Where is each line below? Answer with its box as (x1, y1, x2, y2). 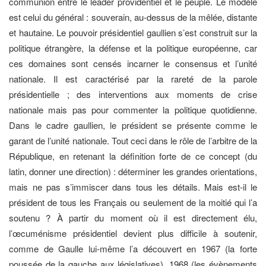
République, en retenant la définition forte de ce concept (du (9, 149, 257, 162)
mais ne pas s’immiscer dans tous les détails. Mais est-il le (9, 180, 257, 193)
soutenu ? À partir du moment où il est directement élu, (9, 211, 257, 224)
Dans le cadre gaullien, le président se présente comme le (9, 118, 257, 131)
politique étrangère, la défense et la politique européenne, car (9, 41, 257, 54)
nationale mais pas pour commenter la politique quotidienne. (9, 103, 257, 116)
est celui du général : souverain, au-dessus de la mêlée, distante (9, 10, 257, 23)
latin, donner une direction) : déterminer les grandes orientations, (9, 164, 257, 178)
